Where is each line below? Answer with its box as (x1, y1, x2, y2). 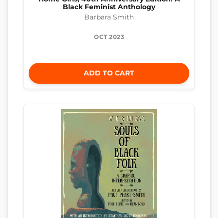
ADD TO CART (84, 68, 134, 77)
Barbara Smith (84, 13, 134, 21)
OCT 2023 (94, 33, 124, 40)
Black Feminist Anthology (63, 3, 155, 11)
